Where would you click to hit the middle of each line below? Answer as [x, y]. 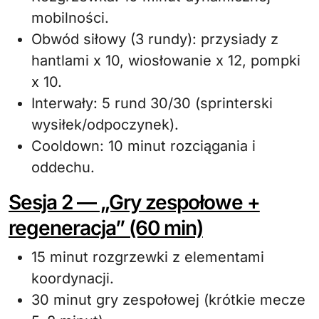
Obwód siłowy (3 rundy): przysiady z [155, 39]
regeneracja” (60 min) [106, 228]
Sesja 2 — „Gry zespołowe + [134, 202]
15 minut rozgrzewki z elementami [148, 257]
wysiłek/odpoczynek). [105, 125]
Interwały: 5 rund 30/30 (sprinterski [152, 103]
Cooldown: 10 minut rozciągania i [143, 146]
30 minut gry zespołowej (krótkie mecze [168, 300]
